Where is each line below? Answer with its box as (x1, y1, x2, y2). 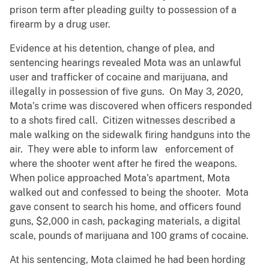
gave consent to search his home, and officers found (10, 201, 241, 213)
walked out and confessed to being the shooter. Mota (10, 187, 249, 199)
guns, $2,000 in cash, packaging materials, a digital (10, 216, 241, 228)
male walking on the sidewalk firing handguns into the (10, 129, 250, 141)
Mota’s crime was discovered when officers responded (10, 100, 252, 112)
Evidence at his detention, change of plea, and (10, 43, 215, 55)
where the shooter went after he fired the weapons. (10, 158, 240, 170)
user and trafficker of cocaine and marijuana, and (10, 71, 228, 83)
